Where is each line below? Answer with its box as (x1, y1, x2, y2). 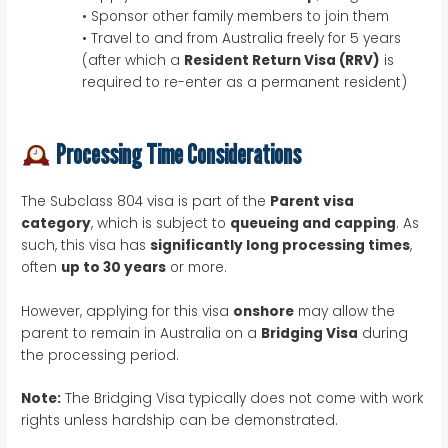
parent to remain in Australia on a (21, 323, 262, 343)
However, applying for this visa (21, 301, 234, 321)
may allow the (294, 301, 396, 321)
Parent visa (270, 191, 355, 211)
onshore (233, 301, 295, 321)
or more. (166, 257, 228, 277)
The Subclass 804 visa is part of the (21, 191, 271, 211)
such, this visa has (21, 235, 151, 255)
